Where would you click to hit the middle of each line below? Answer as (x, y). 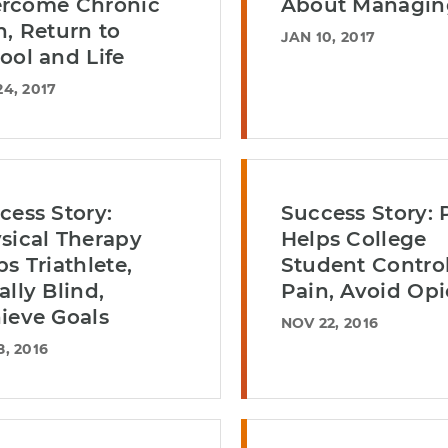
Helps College (353, 239)
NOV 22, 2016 (329, 323)
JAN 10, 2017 (328, 37)
